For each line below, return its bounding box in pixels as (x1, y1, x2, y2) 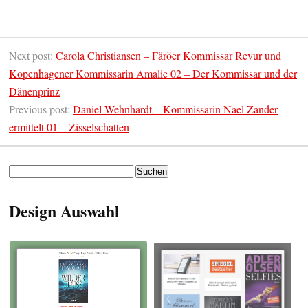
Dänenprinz (9, 83, 60, 98)
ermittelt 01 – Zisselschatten (9, 119, 129, 134)
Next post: (9, 47, 56, 63)
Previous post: (9, 101, 73, 116)
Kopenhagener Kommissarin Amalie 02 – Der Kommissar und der (9, 65, 297, 80)
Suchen (8, 164, 36, 177)
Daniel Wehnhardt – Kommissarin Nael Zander (73, 101, 278, 116)
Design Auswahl (9, 198, 120, 223)
